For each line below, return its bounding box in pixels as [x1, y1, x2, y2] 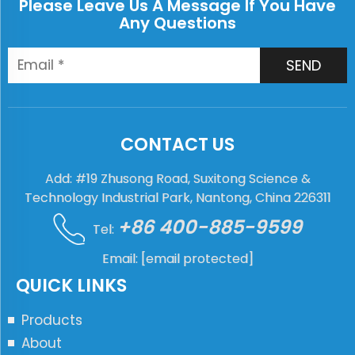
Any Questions [119, 11, 236, 34]
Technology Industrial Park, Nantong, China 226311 [24, 188, 331, 207]
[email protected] [140, 249, 254, 268]
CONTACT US [120, 132, 235, 157]
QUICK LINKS [16, 273, 127, 298]
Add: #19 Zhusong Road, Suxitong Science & [44, 169, 311, 188]
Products [21, 310, 82, 330]
